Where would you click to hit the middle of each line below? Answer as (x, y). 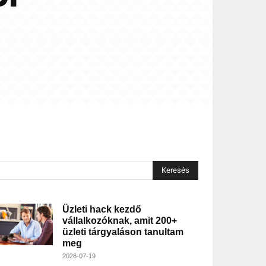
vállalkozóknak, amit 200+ (119, 221)
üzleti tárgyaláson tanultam (123, 232)
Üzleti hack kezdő (102, 210)
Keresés (175, 170)
